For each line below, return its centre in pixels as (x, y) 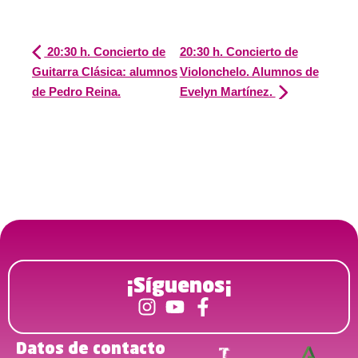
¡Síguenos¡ (179, 287)
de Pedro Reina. (76, 91)
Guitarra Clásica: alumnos (105, 71)
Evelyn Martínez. (227, 91)
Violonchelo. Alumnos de (249, 71)
